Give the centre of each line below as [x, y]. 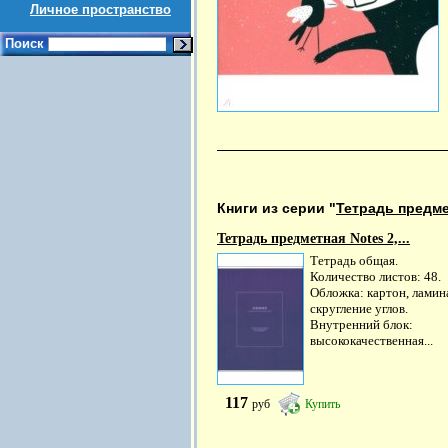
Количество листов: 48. [375, 276]
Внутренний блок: [361, 324]
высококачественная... [371, 340]
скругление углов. [359, 308]
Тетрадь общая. [354, 260]
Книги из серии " [276, 208]
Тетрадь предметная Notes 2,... [313, 238]
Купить [322, 404]
